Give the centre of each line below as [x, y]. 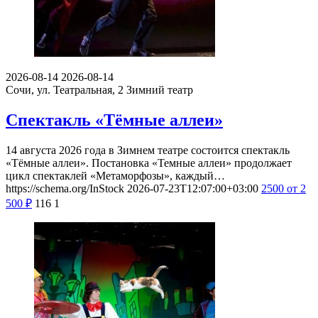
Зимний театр [160, 89]
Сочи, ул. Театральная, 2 [66, 89]
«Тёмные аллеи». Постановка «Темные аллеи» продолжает [149, 163]
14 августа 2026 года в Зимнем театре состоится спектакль [148, 150]
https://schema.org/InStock [65, 188]
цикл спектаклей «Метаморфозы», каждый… [115, 175]
